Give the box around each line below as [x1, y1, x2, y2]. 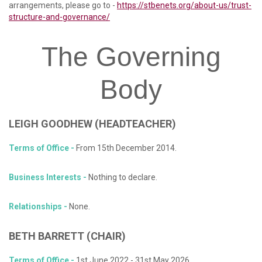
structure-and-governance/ [9, 12, 110, 22]
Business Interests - [9, 173, 88, 182]
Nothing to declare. [88, 173, 157, 182]
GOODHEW [41, 118, 92, 130]
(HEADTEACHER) [95, 118, 176, 130]
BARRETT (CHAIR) [38, 230, 126, 243]
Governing [95, 42, 221, 73]
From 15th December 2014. [74, 143, 177, 153]
